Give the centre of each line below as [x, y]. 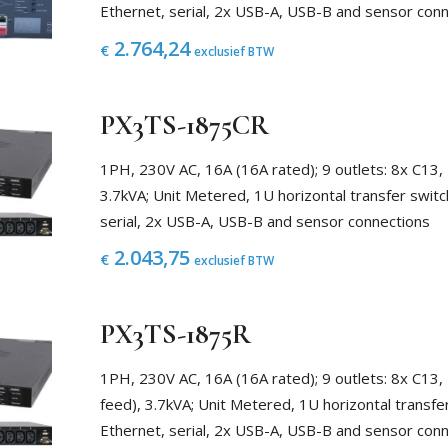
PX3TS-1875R [175, 334]
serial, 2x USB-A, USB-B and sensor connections [264, 220]
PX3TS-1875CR [184, 125]
